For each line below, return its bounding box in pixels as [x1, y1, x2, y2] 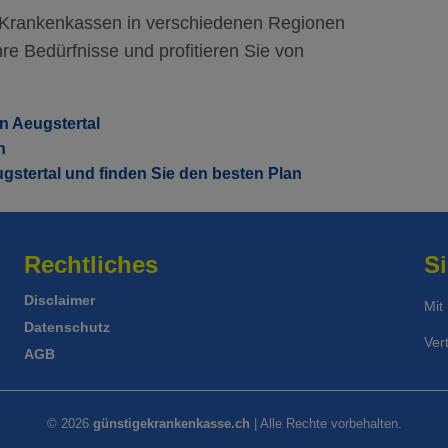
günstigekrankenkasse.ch [92, 416, 250, 431]
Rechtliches [24, 251, 158, 278]
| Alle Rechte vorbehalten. [249, 416, 402, 431]
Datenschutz [24, 319, 110, 335]
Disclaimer [24, 292, 95, 308]
